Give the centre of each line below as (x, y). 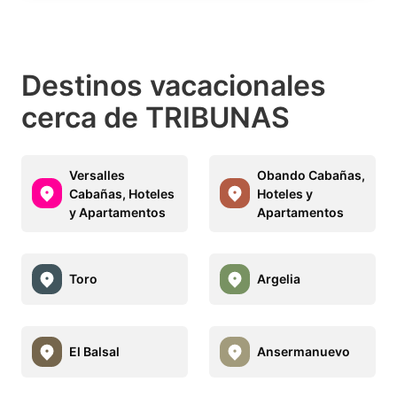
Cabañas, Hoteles (122, 193)
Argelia (279, 279)
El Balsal (94, 352)
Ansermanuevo (304, 352)
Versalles (97, 175)
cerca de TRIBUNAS (156, 117)
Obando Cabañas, (311, 175)
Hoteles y (285, 193)
